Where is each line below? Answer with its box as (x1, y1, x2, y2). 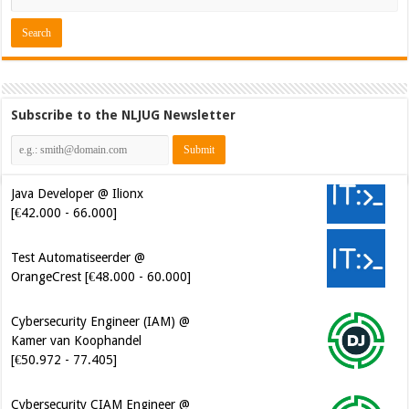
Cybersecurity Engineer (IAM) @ (11, 314, 191, 330)
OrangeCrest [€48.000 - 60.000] (11, 269, 192, 285)
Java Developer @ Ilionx (11, 186, 144, 202)
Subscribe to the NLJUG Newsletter (11, 108, 236, 123)
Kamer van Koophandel (11, 333, 142, 349)
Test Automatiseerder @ (11, 250, 146, 266)
